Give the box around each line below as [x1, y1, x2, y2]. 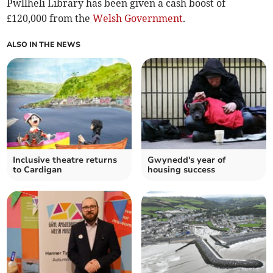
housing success [147, 164, 215, 176]
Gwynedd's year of [147, 154, 225, 166]
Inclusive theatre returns [13, 154, 118, 166]
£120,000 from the [7, 12, 93, 25]
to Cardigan [13, 164, 63, 176]
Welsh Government [93, 12, 183, 25]
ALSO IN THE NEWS [7, 40, 81, 50]
